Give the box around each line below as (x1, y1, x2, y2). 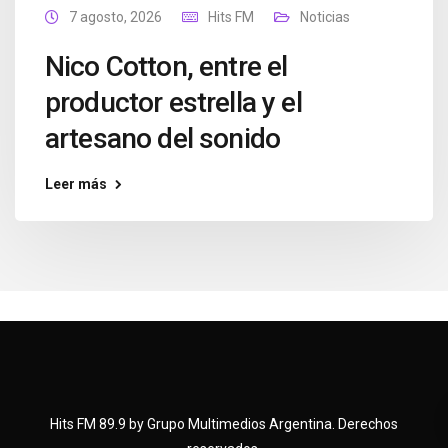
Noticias (300, 9, 350, 26)
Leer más (45, 176, 107, 193)
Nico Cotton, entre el (45, 50, 288, 84)
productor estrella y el (45, 86, 302, 120)
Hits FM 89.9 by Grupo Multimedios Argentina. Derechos (50, 416, 398, 433)
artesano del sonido (45, 122, 281, 156)
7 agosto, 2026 (69, 9, 162, 26)
